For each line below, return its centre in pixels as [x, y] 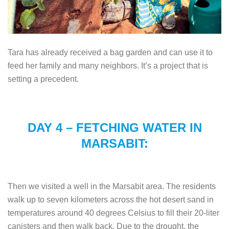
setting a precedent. [43, 79]
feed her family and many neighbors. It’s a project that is [108, 66]
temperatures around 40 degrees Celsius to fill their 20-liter [113, 213]
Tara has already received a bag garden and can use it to [110, 53]
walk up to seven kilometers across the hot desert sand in [111, 200]
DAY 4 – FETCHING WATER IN [114, 128]
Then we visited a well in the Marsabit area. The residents [112, 187]
